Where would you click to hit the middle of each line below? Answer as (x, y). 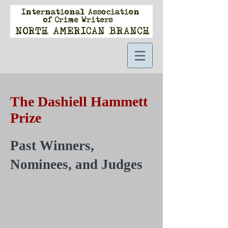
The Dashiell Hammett (79, 102)
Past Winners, (52, 146)
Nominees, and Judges (76, 164)
